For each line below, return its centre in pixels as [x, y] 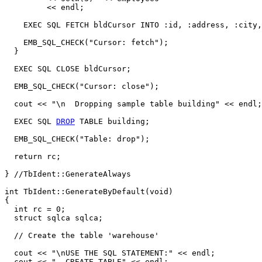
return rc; [33, 156]
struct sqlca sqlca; [54, 218]
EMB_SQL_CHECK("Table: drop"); [77, 139]
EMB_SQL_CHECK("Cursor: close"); [82, 86]
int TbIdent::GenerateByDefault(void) [89, 192]
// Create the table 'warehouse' [82, 235]
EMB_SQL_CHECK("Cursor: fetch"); [87, 42]
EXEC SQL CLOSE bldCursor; [68, 69]
